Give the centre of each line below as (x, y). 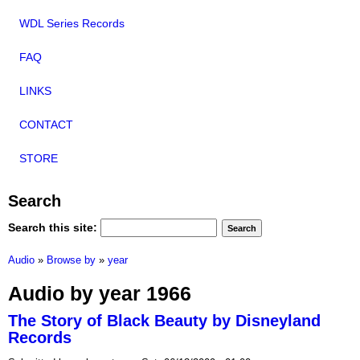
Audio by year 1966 (100, 294)
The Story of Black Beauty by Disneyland (164, 320)
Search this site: (54, 227)
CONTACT (46, 125)
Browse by (71, 260)
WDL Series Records (72, 24)
